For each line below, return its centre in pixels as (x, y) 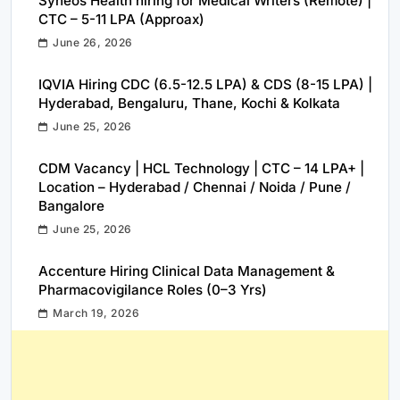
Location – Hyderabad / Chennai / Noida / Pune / (195, 187)
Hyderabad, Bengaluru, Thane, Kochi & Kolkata (189, 103)
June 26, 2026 (93, 42)
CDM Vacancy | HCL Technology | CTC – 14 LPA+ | (201, 168)
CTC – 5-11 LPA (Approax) (121, 19)
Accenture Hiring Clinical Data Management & (187, 271)
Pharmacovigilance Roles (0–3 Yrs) (153, 289)
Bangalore (71, 205)
